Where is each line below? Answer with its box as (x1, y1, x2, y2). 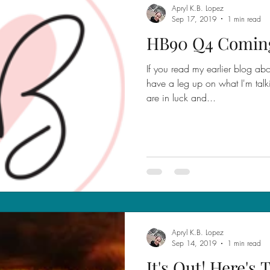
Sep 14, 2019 (172, 238, 216, 248)
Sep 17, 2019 (172, 13, 216, 24)
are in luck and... (146, 90, 216, 104)
